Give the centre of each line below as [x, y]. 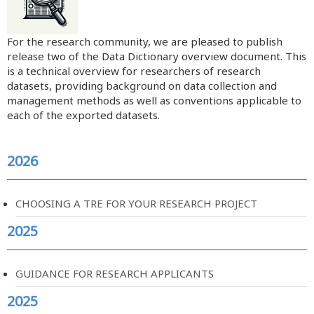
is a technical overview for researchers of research [134, 71]
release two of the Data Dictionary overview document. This [157, 56]
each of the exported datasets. [83, 115]
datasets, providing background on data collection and [142, 86]
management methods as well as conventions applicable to [154, 100]
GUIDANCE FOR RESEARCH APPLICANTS [115, 273]
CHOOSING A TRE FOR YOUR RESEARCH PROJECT [136, 203]
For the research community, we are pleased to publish [145, 41]
